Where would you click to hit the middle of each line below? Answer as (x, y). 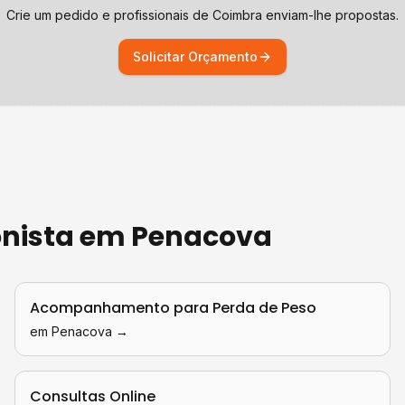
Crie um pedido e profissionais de (109, 15)
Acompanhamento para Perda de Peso (173, 308)
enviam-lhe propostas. (330, 15)
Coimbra (237, 15)
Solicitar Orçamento (195, 57)
